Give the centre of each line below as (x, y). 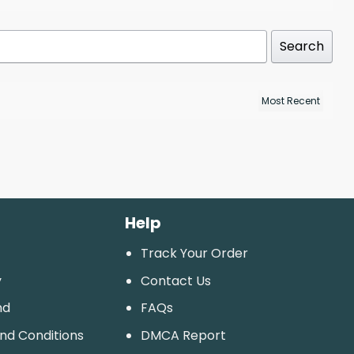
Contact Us (176, 281)
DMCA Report (184, 335)
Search (302, 47)
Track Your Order (195, 253)
